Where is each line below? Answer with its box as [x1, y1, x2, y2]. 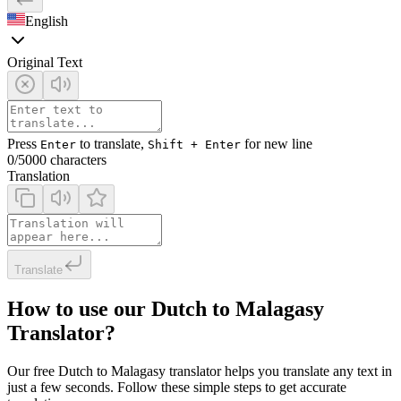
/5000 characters [14, 151, 107, 167]
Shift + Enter [148, 137, 241, 151]
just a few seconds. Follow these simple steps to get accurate [7, 379, 346, 395]
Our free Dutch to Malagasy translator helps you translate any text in [7, 363, 392, 379]
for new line [241, 135, 312, 151]
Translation [7, 167, 70, 183]
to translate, [76, 135, 148, 151]
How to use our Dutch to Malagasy [7, 296, 324, 320]
